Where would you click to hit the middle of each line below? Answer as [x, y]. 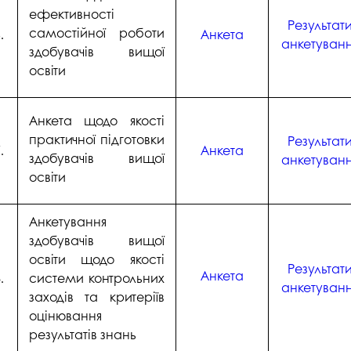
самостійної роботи [96, 32]
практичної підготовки [96, 139]
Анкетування [67, 222]
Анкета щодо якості [96, 120]
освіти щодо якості [96, 259]
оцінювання [65, 316]
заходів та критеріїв [96, 297]
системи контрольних [96, 278]
